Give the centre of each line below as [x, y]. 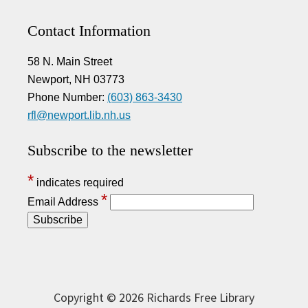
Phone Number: [67, 97]
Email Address [64, 201]
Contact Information [89, 30]
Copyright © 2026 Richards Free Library [154, 297]
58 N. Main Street [70, 61]
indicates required [79, 182]
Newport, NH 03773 [76, 79]
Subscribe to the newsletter [110, 150]
